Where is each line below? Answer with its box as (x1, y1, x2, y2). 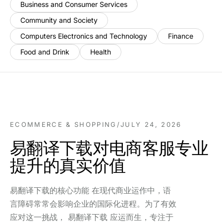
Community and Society (20, 16, 98, 24)
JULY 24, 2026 (120, 120, 182, 128)
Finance (168, 32, 193, 40)
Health (90, 48, 111, 56)
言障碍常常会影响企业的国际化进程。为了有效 (10, 199, 176, 209)
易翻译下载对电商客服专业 (10, 138, 208, 158)
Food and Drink (20, 48, 69, 56)
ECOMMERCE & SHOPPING (10, 120, 117, 128)
